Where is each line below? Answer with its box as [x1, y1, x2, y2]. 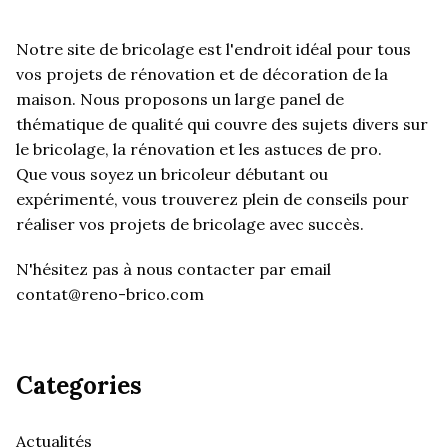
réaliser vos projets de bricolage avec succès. [16, 214, 364, 235]
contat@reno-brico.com [16, 284, 204, 305]
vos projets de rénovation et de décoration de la [16, 64, 388, 85]
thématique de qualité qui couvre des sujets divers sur [16, 114, 428, 135]
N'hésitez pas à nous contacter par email [16, 259, 331, 280]
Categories [16, 370, 142, 401]
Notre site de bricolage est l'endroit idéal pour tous [16, 39, 411, 60]
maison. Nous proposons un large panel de [16, 89, 344, 110]
